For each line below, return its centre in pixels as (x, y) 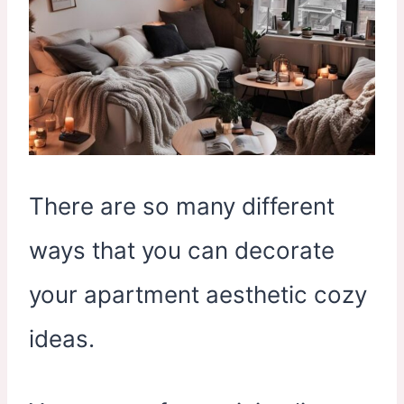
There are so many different (182, 207)
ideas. (62, 339)
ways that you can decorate (182, 251)
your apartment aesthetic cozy (198, 295)
